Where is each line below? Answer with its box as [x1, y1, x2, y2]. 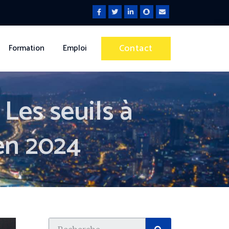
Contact [119, 40, 153, 56]
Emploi [62, 41, 87, 55]
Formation [8, 41, 44, 55]
